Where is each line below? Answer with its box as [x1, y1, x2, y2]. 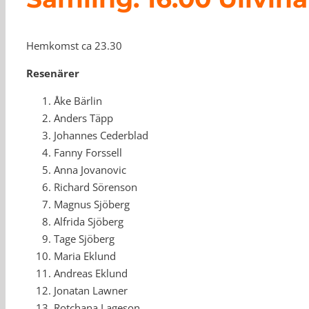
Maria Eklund [54, 249, 116, 263]
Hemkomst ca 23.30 [26, 39, 122, 53]
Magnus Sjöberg [54, 197, 130, 212]
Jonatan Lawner [54, 283, 128, 298]
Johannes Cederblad [54, 128, 148, 143]
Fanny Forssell [54, 146, 122, 160]
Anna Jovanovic [54, 163, 126, 177]
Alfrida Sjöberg [54, 215, 123, 229]
